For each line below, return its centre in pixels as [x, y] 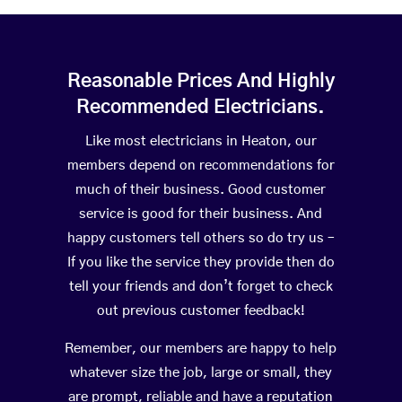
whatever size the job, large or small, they [201, 373]
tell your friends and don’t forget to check [201, 287]
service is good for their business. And [201, 214]
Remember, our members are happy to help [201, 349]
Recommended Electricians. [201, 108]
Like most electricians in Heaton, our [201, 142]
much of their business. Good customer [201, 190]
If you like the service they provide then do [201, 263]
